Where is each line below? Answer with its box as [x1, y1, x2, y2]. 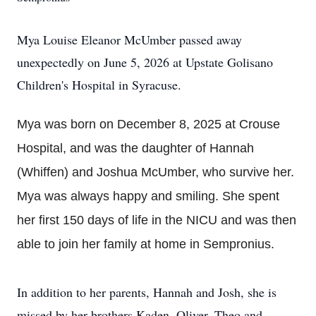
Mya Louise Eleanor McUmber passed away [17, 31, 242, 48]
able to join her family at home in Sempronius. [17, 237, 274, 251]
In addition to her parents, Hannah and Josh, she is [17, 284, 276, 300]
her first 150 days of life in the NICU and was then [17, 213, 296, 227]
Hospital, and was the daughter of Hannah [17, 141, 254, 155]
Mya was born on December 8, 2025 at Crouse [17, 117, 280, 131]
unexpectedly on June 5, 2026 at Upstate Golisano [17, 54, 273, 71]
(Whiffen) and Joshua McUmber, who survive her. [17, 165, 294, 179]
